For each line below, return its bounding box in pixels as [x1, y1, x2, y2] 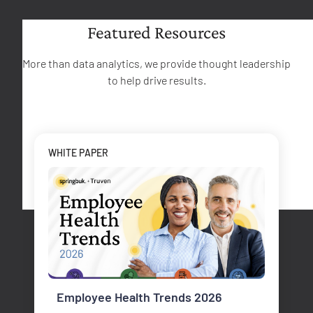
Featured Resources [87, 22, 226, 43]
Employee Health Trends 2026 [57, 289, 222, 305]
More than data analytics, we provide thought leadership [22, 56, 291, 70]
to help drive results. [107, 73, 206, 87]
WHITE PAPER [48, 146, 108, 159]
